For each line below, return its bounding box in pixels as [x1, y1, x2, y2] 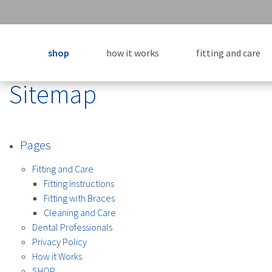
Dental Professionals [32, 220, 112, 233]
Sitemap [9, 78, 97, 110]
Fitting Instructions [43, 177, 114, 189]
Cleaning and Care [43, 206, 116, 219]
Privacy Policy [32, 235, 87, 248]
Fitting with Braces [43, 191, 115, 204]
